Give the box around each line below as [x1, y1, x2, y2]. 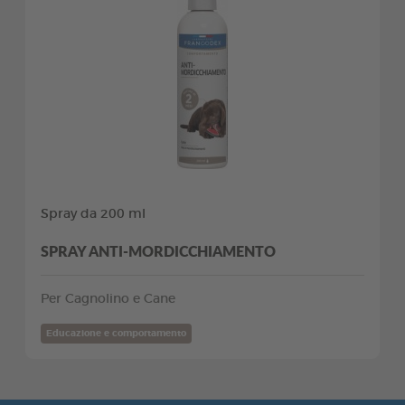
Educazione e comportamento [46, 328, 186, 338]
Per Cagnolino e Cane [41, 292, 175, 306]
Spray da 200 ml [41, 207, 146, 221]
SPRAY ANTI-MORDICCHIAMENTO [41, 240, 276, 261]
